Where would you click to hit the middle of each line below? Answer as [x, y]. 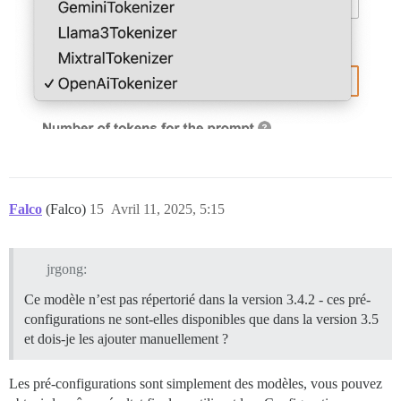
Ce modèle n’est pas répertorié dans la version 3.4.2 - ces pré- [197, 299]
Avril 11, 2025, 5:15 [168, 209]
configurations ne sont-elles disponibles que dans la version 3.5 [201, 319]
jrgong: [66, 269]
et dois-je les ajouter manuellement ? [126, 338]
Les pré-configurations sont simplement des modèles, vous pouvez [196, 383]
